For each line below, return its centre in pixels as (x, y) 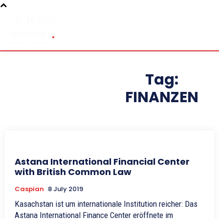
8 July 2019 (66, 189)
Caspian (29, 189)
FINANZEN (162, 98)
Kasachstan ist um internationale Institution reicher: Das (106, 204)
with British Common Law (73, 172)
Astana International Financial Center (102, 162)
